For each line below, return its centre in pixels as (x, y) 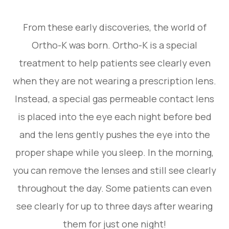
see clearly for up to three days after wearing (114, 206)
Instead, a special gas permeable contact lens (114, 98)
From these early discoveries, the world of (114, 27)
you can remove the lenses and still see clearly (114, 170)
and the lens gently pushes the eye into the (114, 134)
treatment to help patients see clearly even (114, 63)
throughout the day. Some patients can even (114, 188)
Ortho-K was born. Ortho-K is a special (114, 45)
